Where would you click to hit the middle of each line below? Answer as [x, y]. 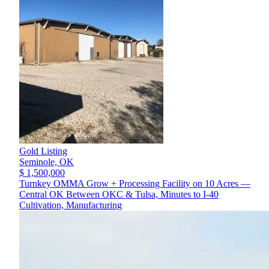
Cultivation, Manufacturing [71, 205]
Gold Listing [43, 151]
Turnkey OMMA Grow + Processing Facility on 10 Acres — [135, 184]
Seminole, [39, 162]
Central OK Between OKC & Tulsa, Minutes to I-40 [119, 195]
